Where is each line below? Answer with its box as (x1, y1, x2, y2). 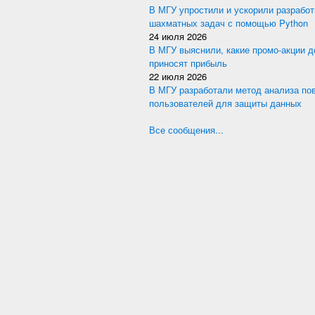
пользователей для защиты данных (149, 96, 302, 110)
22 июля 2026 (149, 70, 207, 83)
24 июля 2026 (149, 30, 207, 43)
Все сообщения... (149, 123, 224, 136)
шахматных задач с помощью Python (149, 16, 308, 30)
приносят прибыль (149, 56, 227, 70)
